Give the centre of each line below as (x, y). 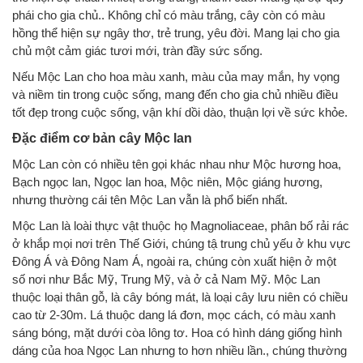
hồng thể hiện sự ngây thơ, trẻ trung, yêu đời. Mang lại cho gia (176, 33)
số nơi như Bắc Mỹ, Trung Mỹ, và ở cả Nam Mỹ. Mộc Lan (166, 279)
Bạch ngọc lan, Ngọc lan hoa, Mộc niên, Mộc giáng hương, (167, 182)
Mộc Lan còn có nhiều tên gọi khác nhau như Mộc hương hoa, (177, 164)
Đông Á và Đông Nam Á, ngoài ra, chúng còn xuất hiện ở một (174, 261)
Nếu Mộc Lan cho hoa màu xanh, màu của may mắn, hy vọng (176, 77)
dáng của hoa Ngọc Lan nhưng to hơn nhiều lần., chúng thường (179, 350)
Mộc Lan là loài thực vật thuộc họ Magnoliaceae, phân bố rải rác (181, 226)
